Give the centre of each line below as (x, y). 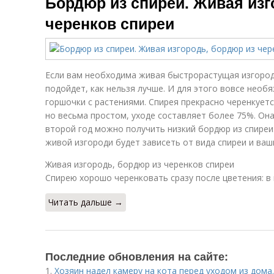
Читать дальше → (86, 202)
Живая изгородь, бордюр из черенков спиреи (140, 164)
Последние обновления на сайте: (137, 256)
